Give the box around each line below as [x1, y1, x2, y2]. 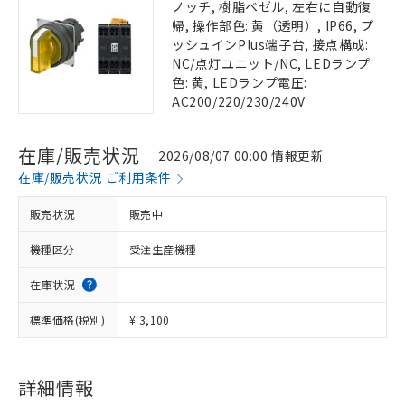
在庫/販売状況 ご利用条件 [18, 168, 172, 186]
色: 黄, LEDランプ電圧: [172, 73, 308, 91]
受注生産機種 [129, 241, 197, 257]
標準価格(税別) [30, 312, 106, 327]
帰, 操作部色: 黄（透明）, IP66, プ [172, 16, 374, 34]
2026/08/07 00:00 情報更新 [158, 146, 325, 165]
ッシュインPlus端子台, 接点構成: [172, 35, 369, 53]
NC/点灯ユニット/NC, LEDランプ [172, 54, 371, 72]
